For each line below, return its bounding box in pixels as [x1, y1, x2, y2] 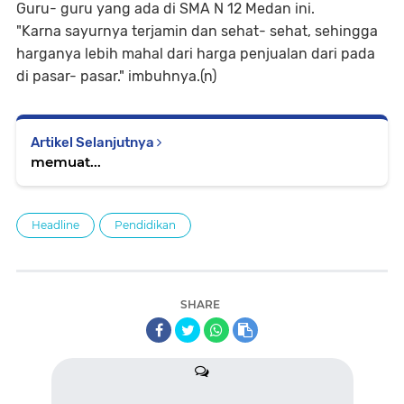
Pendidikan [115, 218, 176, 233]
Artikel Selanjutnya [31, 134, 157, 151]
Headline [32, 218, 79, 233]
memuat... [31, 153, 101, 171]
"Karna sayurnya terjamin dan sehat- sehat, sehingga [16, 23, 378, 41]
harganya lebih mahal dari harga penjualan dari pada [16, 45, 375, 63]
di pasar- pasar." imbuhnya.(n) [16, 68, 216, 86]
